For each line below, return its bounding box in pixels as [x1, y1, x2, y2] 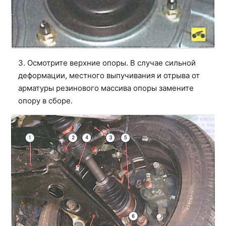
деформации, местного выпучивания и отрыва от [18, 71, 200, 80]
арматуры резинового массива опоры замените [18, 83, 194, 93]
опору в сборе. [18, 96, 73, 105]
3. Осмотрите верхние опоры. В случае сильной [18, 58, 196, 68]
